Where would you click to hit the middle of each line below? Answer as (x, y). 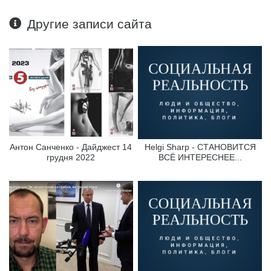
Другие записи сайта (90, 24)
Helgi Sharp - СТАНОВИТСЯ (200, 147)
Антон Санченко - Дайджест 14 (71, 147)
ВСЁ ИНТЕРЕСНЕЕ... (200, 157)
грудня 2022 (71, 157)
